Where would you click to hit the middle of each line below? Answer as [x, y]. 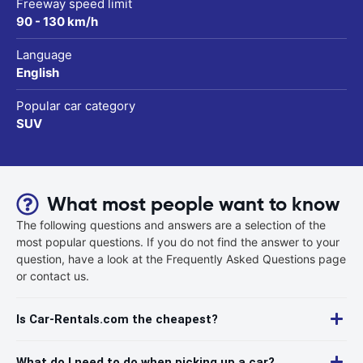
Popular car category [76, 105]
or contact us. [53, 275]
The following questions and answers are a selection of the [171, 224]
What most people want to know [193, 204]
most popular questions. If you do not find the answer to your [178, 241]
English [38, 72]
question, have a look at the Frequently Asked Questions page [181, 258]
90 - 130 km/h [57, 21]
